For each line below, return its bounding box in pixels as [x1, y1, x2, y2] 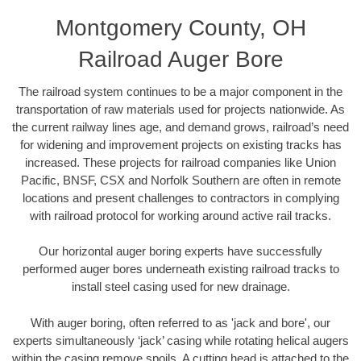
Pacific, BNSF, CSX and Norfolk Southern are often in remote [20, 172, 341, 187]
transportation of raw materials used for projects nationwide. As [16, 102, 345, 116]
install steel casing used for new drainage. [71, 280, 290, 294]
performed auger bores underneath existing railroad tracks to [22, 262, 339, 276]
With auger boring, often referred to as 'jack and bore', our [31, 315, 330, 330]
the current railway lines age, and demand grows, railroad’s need [12, 119, 349, 134]
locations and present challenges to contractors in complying [22, 190, 339, 205]
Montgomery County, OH [55, 15, 306, 40]
